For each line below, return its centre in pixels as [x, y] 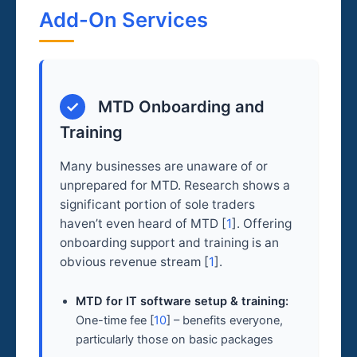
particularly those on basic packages [175, 339]
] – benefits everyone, [225, 320]
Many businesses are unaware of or [164, 166]
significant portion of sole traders [158, 204]
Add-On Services [124, 20]
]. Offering [262, 223]
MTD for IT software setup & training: [182, 301]
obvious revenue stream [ [135, 261]
